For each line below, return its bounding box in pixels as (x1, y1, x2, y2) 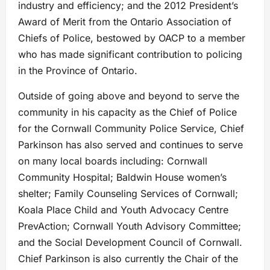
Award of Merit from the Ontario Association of (18, 16, 231, 28)
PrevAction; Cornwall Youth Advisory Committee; (18, 220, 241, 233)
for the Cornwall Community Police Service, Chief (18, 122, 244, 135)
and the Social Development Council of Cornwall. (18, 236, 242, 249)
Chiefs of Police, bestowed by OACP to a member (18, 32, 245, 45)
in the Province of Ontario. (18, 64, 137, 77)
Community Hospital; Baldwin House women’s (18, 171, 227, 184)
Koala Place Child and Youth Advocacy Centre (18, 204, 228, 216)
